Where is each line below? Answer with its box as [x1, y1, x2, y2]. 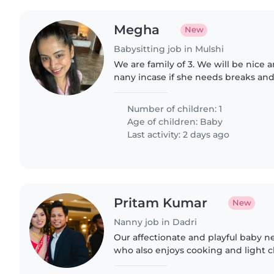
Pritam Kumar [114, 195, 208, 211]
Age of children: [125, 116, 201, 128]
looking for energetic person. [114, 84, 244, 96]
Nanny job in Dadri [114, 216, 198, 228]
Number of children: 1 [125, 103, 223, 115]
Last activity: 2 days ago [125, 129, 230, 141]
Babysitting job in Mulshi [114, 43, 224, 55]
